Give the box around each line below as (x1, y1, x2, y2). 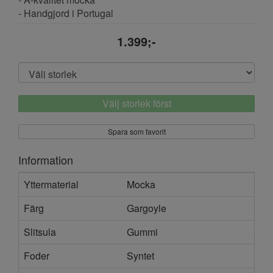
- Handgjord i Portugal (18, 5, 113, 20)
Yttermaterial (24, 177, 79, 191)
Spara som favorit (107, 126, 166, 136)
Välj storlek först (102, 96, 171, 110)
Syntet (127, 248, 154, 263)
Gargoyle (127, 200, 166, 215)
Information (18, 151, 73, 168)
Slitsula (24, 224, 56, 239)
